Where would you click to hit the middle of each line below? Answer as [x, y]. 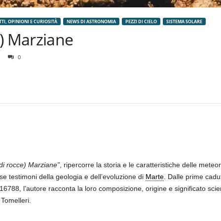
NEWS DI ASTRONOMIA [91, 21]
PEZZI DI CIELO [141, 21]
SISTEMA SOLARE [184, 21]
